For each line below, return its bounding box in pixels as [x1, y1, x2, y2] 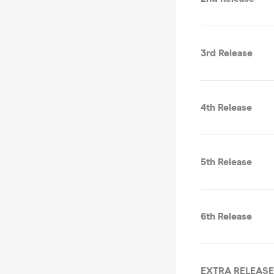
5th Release [201, 156, 252, 168]
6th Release [201, 210, 252, 222]
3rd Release [201, 47, 253, 59]
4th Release [201, 102, 252, 113]
